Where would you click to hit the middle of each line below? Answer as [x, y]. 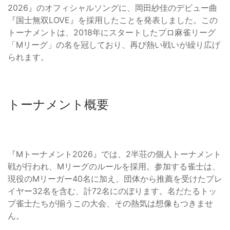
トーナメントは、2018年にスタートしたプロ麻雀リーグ [112, 32]
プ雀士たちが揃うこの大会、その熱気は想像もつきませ [110, 203]
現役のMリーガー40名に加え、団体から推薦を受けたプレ [115, 178]
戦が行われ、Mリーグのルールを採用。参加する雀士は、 [114, 166]
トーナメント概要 [58, 104]
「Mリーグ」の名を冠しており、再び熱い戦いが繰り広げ [114, 44]
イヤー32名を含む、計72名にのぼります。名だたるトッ [112, 191]
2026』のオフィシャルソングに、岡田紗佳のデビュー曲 [112, 7]
